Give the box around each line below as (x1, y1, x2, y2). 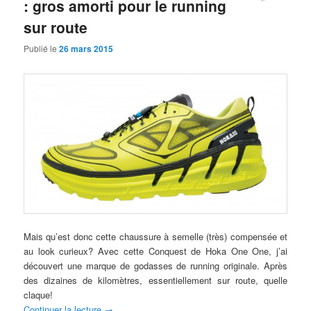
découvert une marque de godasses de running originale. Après (24, 258, 287, 272)
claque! (24, 287, 53, 301)
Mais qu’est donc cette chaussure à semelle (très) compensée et (24, 229, 287, 243)
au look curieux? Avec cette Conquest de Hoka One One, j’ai (24, 244, 287, 258)
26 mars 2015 (59, 42, 114, 56)
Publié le (24, 42, 60, 55)
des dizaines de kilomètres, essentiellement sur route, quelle (24, 273, 287, 287)
